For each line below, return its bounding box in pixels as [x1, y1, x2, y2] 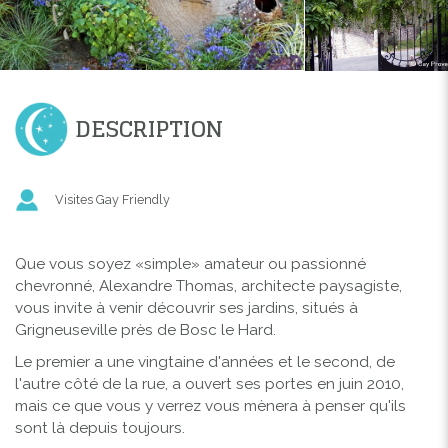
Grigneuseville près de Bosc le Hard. [15, 320, 276, 339]
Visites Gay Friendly [55, 191, 170, 207]
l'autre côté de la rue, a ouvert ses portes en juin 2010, [15, 374, 404, 393]
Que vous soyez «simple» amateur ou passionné [15, 254, 366, 273]
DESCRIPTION [75, 108, 223, 149]
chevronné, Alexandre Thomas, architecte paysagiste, [15, 276, 406, 295]
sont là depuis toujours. [15, 418, 185, 437]
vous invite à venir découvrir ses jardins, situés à [15, 298, 358, 317]
